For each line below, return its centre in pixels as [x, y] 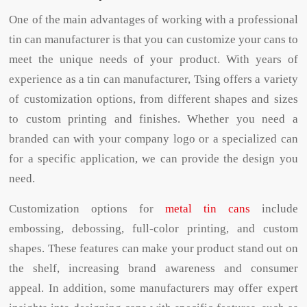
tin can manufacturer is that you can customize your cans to [153, 40]
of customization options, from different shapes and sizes [153, 99]
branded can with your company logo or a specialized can [153, 139]
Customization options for [87, 208]
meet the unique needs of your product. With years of [153, 60]
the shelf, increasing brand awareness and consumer [153, 268]
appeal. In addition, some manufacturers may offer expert [153, 288]
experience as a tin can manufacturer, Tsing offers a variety [153, 79]
